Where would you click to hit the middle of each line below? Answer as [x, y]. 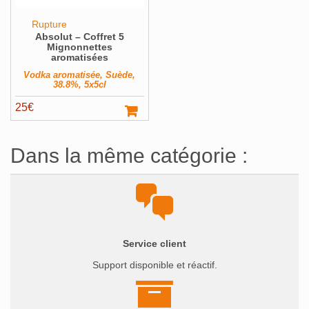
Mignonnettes [79, 47]
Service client [154, 244]
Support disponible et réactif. [154, 265]
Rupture [48, 24]
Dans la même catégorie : [129, 156]
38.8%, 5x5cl [79, 85]
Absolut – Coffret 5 [79, 37]
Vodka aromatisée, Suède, [80, 75]
